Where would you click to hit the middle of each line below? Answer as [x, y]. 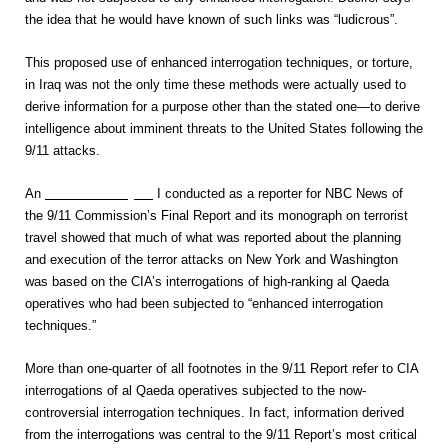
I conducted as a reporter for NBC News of [278, 193]
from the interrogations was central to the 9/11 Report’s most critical [221, 434]
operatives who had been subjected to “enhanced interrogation [204, 303]
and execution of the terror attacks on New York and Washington [211, 259]
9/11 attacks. [62, 150]
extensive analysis [99, 193]
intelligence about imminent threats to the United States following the [224, 128]
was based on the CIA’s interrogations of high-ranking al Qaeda [207, 281]
